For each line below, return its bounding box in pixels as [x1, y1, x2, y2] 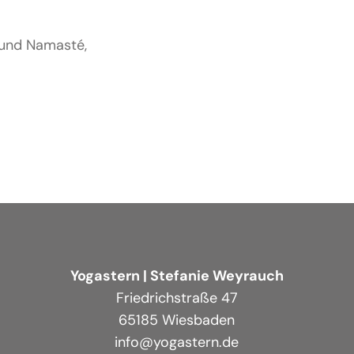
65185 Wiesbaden [119, 310, 235, 330]
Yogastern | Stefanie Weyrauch [70, 265, 284, 285]
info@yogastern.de [115, 332, 239, 352]
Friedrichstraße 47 [115, 288, 238, 307]
